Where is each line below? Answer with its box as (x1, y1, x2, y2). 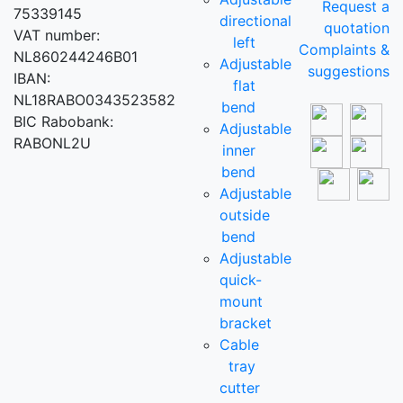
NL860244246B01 (13, 48, 138, 67)
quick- (219, 271, 263, 290)
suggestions (307, 62, 390, 81)
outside (219, 206, 271, 225)
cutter (219, 379, 261, 398)
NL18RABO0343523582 (13, 91, 175, 110)
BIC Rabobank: (13, 112, 113, 131)
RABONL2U (13, 134, 91, 153)
